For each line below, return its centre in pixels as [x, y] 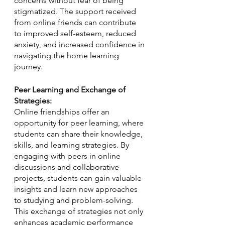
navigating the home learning [68, 55]
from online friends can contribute [76, 22]
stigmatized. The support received [76, 11]
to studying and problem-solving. [75, 200]
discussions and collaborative [68, 167]
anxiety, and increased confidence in [80, 44]
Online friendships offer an [63, 112]
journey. [28, 67]
